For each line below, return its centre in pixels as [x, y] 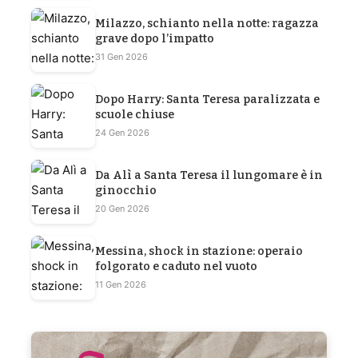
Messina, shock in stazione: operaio [199, 251]
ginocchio [126, 190]
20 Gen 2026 [122, 208]
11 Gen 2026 [121, 284]
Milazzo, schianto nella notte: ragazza [207, 23]
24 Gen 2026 [122, 132]
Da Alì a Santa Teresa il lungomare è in [209, 175]
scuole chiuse [135, 114]
